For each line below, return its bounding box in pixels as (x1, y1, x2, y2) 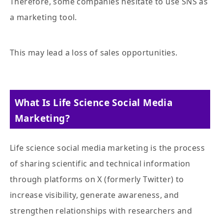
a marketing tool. (10, 12, 77, 23)
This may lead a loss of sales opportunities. (10, 47, 178, 58)
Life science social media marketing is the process (10, 142, 205, 154)
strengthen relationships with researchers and (10, 205, 192, 217)
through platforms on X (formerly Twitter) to (10, 174, 184, 185)
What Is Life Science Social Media (15, 96, 173, 110)
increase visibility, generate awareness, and (10, 190, 179, 201)
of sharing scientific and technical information (10, 158, 191, 169)
